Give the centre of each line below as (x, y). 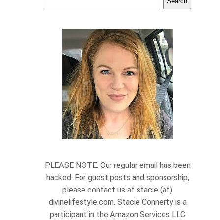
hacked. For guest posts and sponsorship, (117, 178)
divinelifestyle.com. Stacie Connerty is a (117, 202)
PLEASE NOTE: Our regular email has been (117, 165)
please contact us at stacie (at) (117, 190)
